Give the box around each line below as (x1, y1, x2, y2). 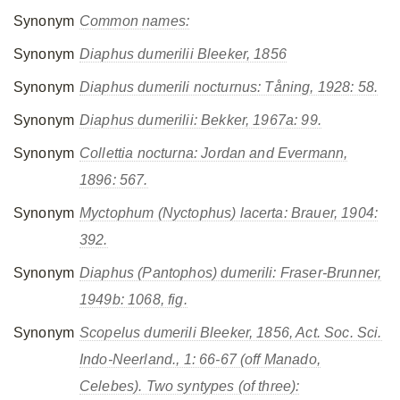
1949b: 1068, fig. (79, 292, 187, 307)
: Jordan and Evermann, (193, 146, 348, 161)
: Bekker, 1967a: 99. (193, 112, 321, 128)
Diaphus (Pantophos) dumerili (79, 265, 273, 280)
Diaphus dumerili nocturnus (79, 79, 258, 95)
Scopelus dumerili (79, 325, 196, 340)
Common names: (79, 13, 190, 29)
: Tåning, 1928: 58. (257, 79, 379, 95)
